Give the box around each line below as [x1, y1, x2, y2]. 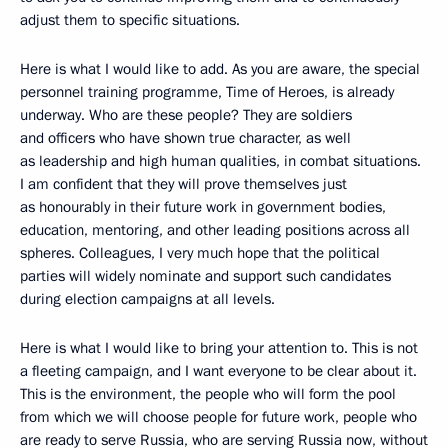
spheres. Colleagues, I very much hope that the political [20, 243, 380, 263]
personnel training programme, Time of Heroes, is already [20, 82, 394, 102]
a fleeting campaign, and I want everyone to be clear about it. [20, 361, 417, 381]
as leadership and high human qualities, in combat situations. [20, 151, 421, 171]
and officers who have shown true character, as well [20, 128, 351, 148]
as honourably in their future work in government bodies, [20, 197, 386, 217]
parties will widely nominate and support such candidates [20, 266, 391, 286]
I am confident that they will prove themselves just [20, 174, 347, 194]
